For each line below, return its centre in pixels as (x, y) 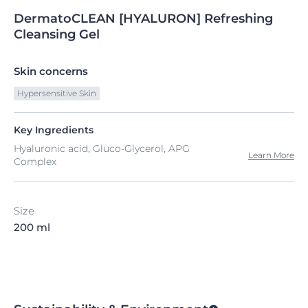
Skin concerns (51, 71)
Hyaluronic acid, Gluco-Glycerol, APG (102, 148)
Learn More (271, 155)
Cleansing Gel (57, 34)
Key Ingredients (54, 130)
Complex (35, 162)
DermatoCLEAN (65, 19)
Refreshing (239, 19)
